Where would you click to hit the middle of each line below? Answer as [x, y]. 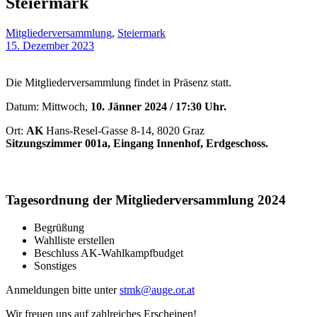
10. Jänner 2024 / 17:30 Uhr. [157, 106]
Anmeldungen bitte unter [63, 290]
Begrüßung [59, 228]
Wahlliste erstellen [74, 241]
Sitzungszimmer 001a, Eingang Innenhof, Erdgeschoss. [137, 143]
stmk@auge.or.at [157, 290]
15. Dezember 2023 [50, 45]
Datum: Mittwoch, [47, 106]
